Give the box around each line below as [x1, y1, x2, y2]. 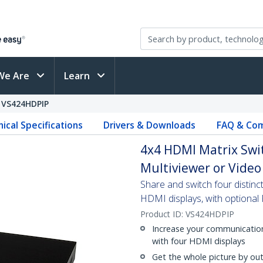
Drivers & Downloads [103, 119, 196, 131]
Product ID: [140, 208, 186, 220]
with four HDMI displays [152, 235, 245, 247]
